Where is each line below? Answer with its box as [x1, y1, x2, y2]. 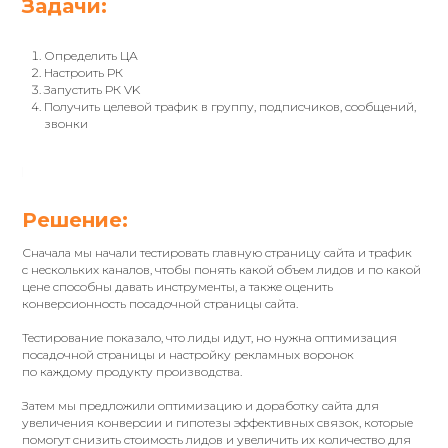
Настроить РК [44, 64, 124, 80]
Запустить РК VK [44, 81, 141, 97]
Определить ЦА [44, 47, 139, 63]
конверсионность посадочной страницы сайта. [22, 295, 299, 311]
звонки [44, 115, 89, 131]
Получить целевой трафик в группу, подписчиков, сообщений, [44, 98, 417, 114]
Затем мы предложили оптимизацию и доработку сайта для [22, 397, 380, 413]
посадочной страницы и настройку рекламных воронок [22, 346, 355, 362]
